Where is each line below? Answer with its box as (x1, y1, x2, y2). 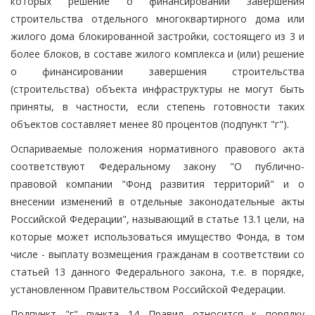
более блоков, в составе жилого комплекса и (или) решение (11, 46, 304, 60)
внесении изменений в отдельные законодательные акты (11, 194, 304, 208)
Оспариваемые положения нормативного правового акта (11, 141, 304, 155)
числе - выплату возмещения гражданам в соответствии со (11, 247, 304, 261)
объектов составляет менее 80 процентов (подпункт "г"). (11, 117, 289, 131)
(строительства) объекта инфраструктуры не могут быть (11, 82, 304, 96)
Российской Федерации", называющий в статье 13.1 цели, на (11, 212, 304, 226)
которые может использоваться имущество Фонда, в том (11, 229, 304, 243)
